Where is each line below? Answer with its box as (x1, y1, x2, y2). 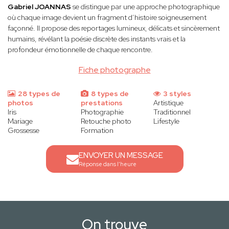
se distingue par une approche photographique (71, 2, 220, 12)
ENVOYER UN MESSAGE (78, 150, 163, 161)
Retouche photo (80, 117, 131, 126)
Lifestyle (153, 117, 180, 126)
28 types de (16, 89, 60, 99)
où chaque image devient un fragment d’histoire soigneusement (8, 13, 207, 22)
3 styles (162, 89, 192, 99)
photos (8, 98, 33, 108)
